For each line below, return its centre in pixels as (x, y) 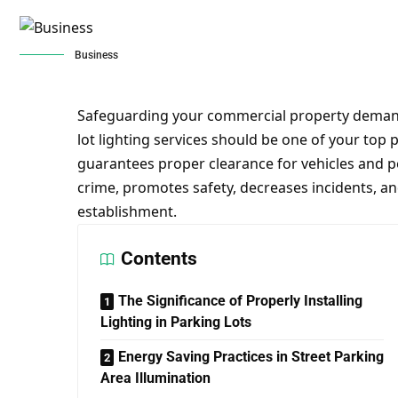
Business (96, 55)
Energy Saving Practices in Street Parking (251, 357)
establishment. (127, 211)
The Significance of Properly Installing (240, 301)
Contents (159, 259)
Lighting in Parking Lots (175, 322)
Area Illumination (155, 378)
